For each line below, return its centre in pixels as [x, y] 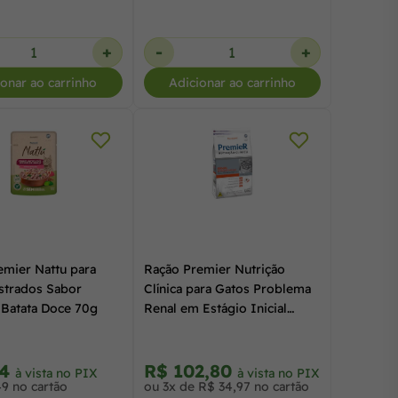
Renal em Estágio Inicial [215, 308]
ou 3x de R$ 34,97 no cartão [226, 386]
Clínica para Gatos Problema [227, 288]
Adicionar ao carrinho [232, 82]
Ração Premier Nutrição [214, 269]
